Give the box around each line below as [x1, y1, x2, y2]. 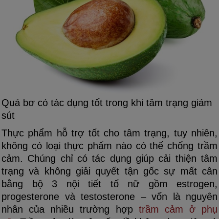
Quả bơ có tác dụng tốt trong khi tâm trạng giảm [1, 97, 212, 109]
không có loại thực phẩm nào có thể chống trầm [1, 140, 218, 152]
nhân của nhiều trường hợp [1, 204, 139, 215]
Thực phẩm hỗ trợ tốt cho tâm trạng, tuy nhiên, [1, 128, 218, 139]
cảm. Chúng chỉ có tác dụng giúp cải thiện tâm [1, 153, 218, 164]
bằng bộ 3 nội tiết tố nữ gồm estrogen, [1, 178, 218, 190]
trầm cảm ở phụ [138, 204, 218, 215]
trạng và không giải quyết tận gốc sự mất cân [1, 166, 218, 177]
